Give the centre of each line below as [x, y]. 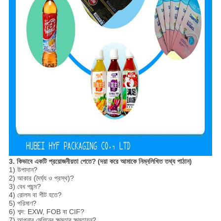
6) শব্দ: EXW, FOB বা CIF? [46, 212]
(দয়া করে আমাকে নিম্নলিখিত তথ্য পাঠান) [145, 162]
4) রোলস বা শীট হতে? [35, 195]
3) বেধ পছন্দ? [25, 187]
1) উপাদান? [23, 170]
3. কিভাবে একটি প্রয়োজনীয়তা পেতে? [52, 162]
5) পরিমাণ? [22, 203]
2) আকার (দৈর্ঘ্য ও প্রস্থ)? [41, 178]
